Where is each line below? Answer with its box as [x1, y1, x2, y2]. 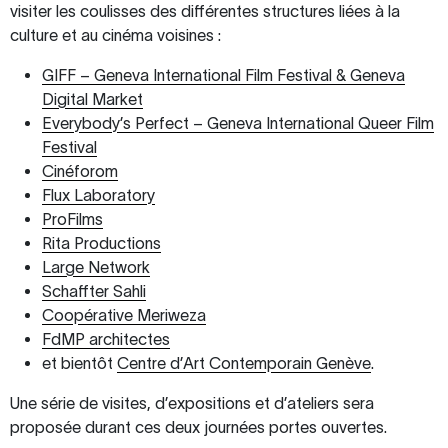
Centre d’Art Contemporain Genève [117, 354, 371, 373]
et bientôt [42, 354, 117, 373]
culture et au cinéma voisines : [10, 26, 221, 45]
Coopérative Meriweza [42, 306, 206, 325]
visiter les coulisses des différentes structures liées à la [10, 2, 400, 21]
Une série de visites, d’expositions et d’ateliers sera [10, 394, 374, 413]
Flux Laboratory [42, 186, 155, 205]
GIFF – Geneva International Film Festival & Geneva [42, 66, 405, 85]
